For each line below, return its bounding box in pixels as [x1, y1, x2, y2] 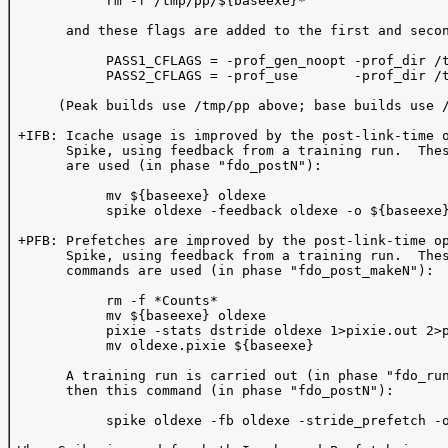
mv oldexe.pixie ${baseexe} [10, 338, 314, 353]
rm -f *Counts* [10, 293, 218, 308]
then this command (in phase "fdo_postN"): [10, 383, 394, 398]
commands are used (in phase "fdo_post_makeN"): [10, 263, 434, 278]
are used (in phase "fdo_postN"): [10, 158, 338, 173]
